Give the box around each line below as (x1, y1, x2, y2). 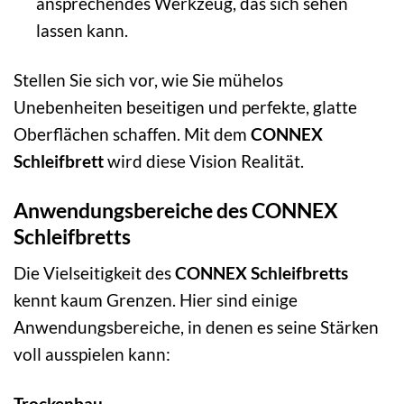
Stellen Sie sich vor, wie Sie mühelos (14, 69, 283, 90)
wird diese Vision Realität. (104, 150, 304, 171)
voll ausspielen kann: (14, 344, 170, 365)
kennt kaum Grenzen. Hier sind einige (14, 289, 298, 311)
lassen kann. (35, 19, 128, 41)
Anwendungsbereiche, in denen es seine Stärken (14, 317, 379, 338)
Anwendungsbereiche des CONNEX (14, 197, 338, 223)
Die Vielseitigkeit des (14, 262, 175, 284)
